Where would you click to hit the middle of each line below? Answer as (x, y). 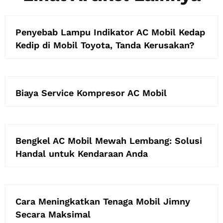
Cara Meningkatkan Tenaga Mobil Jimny (103, 201)
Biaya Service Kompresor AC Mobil (91, 93)
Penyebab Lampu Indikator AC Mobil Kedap (110, 32)
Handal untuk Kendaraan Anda (82, 154)
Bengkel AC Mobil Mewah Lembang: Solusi (109, 141)
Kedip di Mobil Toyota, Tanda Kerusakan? (105, 45)
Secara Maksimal (53, 214)
